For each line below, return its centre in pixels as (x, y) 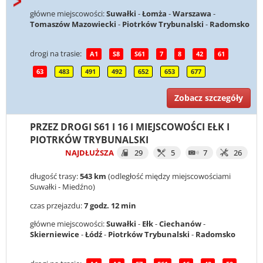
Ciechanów (180, 223)
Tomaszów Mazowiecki (73, 24)
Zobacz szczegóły (209, 98)
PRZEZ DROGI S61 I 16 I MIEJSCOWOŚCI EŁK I (130, 127)
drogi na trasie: (57, 53)
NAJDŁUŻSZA (90, 153)
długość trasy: (55, 176)
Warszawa (192, 14)
